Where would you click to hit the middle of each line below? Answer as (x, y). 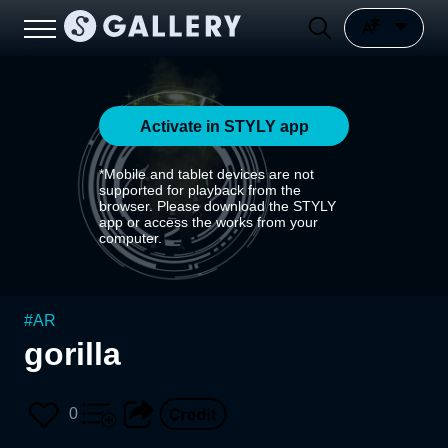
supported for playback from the (200, 190)
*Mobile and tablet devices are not (206, 174)
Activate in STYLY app (224, 126)
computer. (130, 238)
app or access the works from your (208, 222)
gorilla (72, 354)
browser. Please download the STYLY (217, 206)
